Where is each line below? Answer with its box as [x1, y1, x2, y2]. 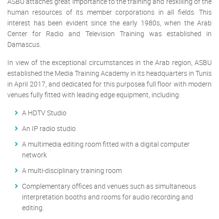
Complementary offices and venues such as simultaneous [22, 181, 196, 191]
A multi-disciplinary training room [22, 165, 122, 175]
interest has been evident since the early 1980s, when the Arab [7, 18, 212, 27]
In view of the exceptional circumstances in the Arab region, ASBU [7, 57, 212, 67]
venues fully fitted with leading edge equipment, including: [7, 89, 180, 99]
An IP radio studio [22, 123, 76, 133]
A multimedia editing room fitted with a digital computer [22, 139, 190, 149]
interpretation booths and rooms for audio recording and [22, 192, 193, 201]
